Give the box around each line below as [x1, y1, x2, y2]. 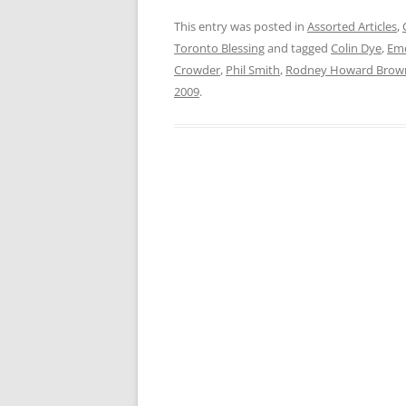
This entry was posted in [174, 18, 307, 34]
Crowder [174, 62, 220, 78]
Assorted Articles [307, 18, 397, 34]
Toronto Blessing [174, 40, 265, 56]
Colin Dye [331, 40, 382, 56]
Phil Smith [226, 62, 280, 78]
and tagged [265, 40, 331, 56]
